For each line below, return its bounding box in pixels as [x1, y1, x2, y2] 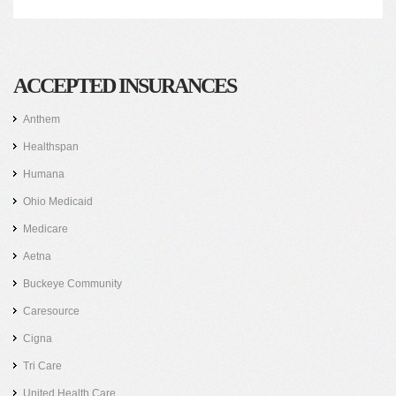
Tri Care [23, 360, 62, 373]
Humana [23, 168, 65, 181]
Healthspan [23, 141, 79, 154]
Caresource [23, 305, 80, 318]
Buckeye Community [23, 278, 122, 291]
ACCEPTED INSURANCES [13, 74, 236, 98]
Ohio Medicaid [23, 195, 93, 209]
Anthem [23, 113, 60, 126]
